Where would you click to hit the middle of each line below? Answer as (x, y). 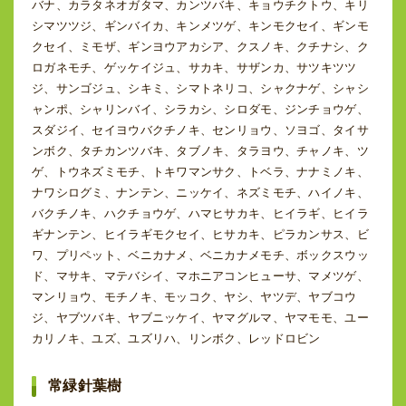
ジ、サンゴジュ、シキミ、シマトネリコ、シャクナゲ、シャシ (200, 88)
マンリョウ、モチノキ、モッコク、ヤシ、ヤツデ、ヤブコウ (194, 296)
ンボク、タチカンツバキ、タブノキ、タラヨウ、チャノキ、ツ (200, 150)
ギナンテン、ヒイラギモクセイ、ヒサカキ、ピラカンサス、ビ (200, 234)
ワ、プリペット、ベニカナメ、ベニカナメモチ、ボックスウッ (200, 255)
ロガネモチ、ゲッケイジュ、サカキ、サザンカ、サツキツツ (194, 67)
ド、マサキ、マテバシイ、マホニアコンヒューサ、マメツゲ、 (200, 275)
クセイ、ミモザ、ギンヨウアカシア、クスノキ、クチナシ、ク (200, 46)
